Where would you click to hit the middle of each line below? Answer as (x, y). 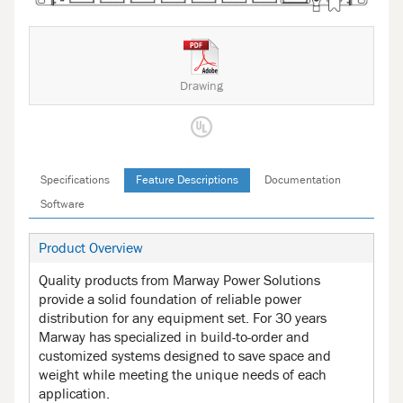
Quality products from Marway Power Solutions (179, 280)
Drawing (201, 87)
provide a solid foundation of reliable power (170, 299)
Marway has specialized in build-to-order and (174, 337)
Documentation (303, 180)
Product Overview (91, 248)
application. (74, 394)
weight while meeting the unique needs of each (183, 375)
